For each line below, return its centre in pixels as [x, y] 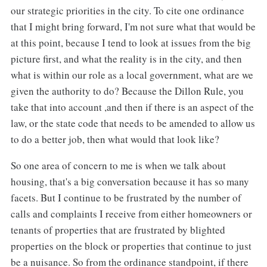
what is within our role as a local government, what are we [132, 74]
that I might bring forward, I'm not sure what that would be [133, 26]
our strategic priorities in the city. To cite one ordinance [127, 10]
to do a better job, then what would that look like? [115, 139]
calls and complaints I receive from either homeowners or [131, 214]
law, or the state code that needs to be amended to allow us [133, 123]
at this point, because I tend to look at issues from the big [131, 42]
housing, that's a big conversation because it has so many [130, 182]
